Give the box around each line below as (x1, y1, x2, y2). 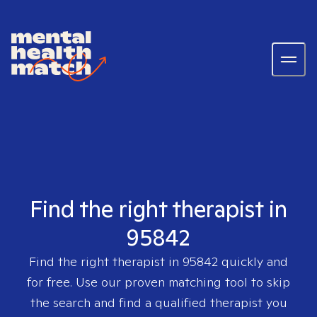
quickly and (218, 253, 288, 270)
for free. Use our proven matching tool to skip (27, 274, 290, 290)
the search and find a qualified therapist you (30, 294, 287, 311)
